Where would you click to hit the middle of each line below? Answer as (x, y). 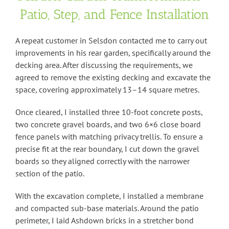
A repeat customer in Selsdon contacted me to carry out (111, 41)
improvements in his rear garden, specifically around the (113, 53)
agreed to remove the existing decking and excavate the (113, 77)
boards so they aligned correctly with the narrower (102, 161)
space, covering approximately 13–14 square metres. (107, 90)
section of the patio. (50, 174)
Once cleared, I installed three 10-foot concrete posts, (109, 112)
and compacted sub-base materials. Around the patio (107, 208)
